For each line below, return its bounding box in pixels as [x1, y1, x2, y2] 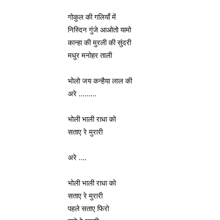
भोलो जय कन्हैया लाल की [68, 76, 132, 85]
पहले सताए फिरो [68, 204, 109, 213]
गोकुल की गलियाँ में [68, 12, 116, 22]
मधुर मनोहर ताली [68, 51, 112, 60]
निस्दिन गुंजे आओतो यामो [68, 25, 131, 34]
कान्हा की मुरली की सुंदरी [68, 38, 131, 47]
